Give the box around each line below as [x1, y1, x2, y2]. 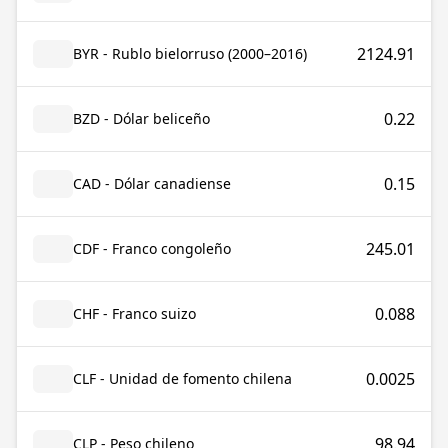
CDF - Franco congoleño [73, 239, 231, 258]
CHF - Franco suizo [73, 304, 196, 323]
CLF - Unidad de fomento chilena [73, 369, 292, 388]
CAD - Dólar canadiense [73, 174, 231, 193]
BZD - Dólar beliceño [73, 109, 210, 128]
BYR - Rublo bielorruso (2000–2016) [73, 44, 307, 63]
